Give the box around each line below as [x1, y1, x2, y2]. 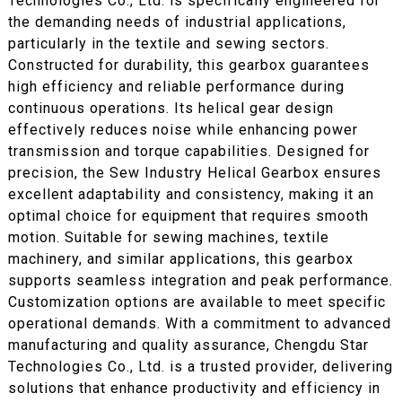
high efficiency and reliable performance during [7, 77, 345, 95]
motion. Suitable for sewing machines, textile [7, 228, 329, 246]
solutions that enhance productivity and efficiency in [7, 379, 380, 397]
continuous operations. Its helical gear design [7, 99, 334, 117]
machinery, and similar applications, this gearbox [7, 249, 354, 267]
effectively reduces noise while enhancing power [7, 120, 358, 138]
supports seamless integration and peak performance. [7, 271, 393, 289]
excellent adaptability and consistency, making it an [7, 185, 374, 203]
